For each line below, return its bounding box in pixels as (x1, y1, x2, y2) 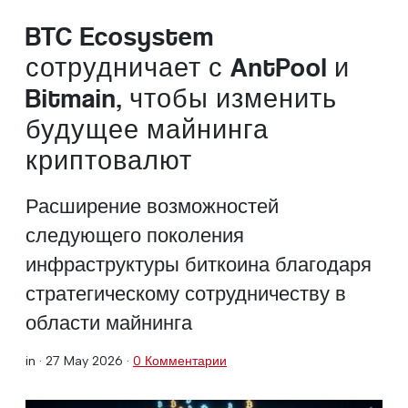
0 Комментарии (133, 352, 227, 369)
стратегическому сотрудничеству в (25, 280, 346, 305)
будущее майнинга (25, 114, 269, 145)
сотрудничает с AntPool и (25, 52, 350, 83)
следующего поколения (25, 222, 244, 247)
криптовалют (25, 145, 192, 176)
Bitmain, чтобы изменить (25, 83, 337, 114)
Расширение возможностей (25, 193, 279, 218)
